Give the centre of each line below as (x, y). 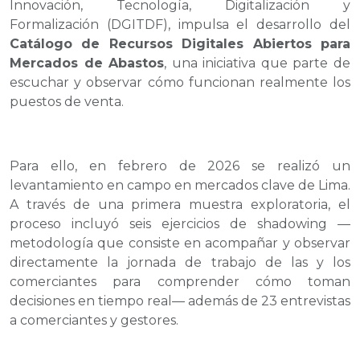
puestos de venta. (67, 101)
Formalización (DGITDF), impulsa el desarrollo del (180, 24)
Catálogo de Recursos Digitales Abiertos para (180, 43)
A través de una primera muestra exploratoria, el (180, 204)
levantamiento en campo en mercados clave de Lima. (180, 185)
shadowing (292, 223)
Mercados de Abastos (87, 63)
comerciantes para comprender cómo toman (180, 281)
